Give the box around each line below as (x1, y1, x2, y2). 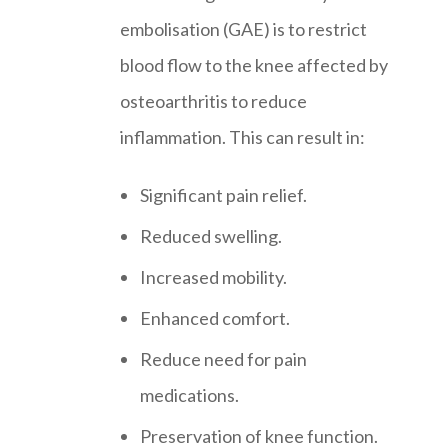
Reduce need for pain (140, 348, 307, 370)
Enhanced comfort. (140, 307, 290, 329)
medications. (140, 384, 239, 406)
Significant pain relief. (140, 184, 307, 206)
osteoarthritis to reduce (120, 89, 307, 112)
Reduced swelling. (140, 225, 282, 247)
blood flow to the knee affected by (120, 53, 388, 76)
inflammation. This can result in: (120, 125, 365, 148)
